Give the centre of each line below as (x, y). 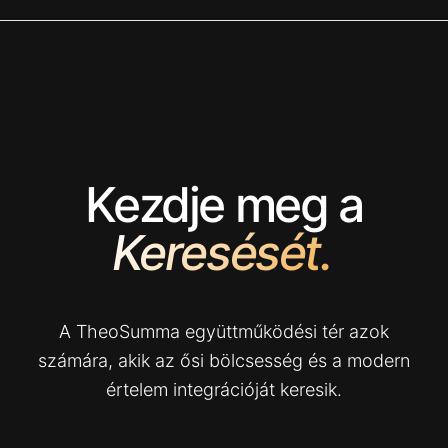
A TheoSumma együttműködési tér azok (224, 331)
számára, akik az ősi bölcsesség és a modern (224, 360)
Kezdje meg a (224, 204)
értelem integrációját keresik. (224, 389)
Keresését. (221, 252)
